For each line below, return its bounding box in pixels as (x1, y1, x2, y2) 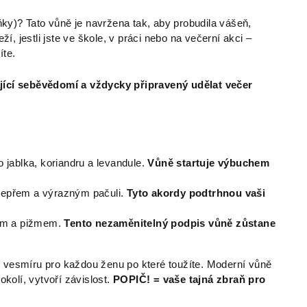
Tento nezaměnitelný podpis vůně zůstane (64, 218, 276, 230)
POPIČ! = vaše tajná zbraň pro (113, 274, 266, 286)
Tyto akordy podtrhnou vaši (126, 188, 266, 199)
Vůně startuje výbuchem (147, 158, 270, 169)
